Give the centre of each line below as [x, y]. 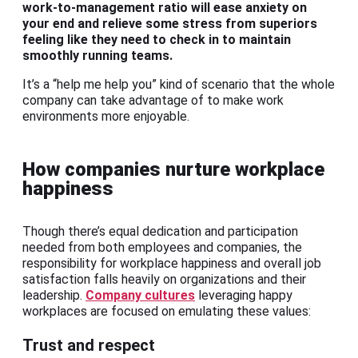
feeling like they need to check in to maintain [157, 40]
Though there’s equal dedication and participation [160, 232]
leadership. [54, 296]
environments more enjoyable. [106, 117]
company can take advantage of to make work [153, 101]
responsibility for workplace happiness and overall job [172, 264]
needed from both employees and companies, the [162, 248]
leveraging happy [244, 296]
